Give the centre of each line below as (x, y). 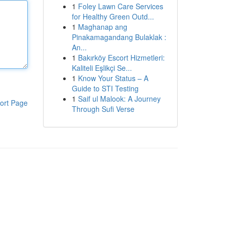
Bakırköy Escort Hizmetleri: (121, 57)
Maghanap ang (102, 27)
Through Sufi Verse (103, 109)
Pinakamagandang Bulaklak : (119, 37)
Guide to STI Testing (105, 88)
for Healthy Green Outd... (113, 16)
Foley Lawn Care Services (120, 6)
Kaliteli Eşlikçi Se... (102, 68)
